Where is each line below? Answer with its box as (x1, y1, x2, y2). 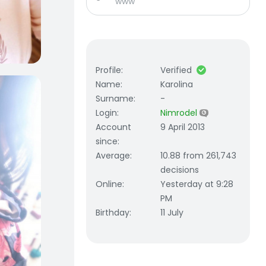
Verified (160, 64, 192, 76)
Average (96, 150, 130, 161)
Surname (96, 93, 134, 104)
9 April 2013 (160, 121, 205, 133)
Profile (96, 64, 121, 76)
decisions (160, 164, 199, 176)
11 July (160, 207, 184, 218)
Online (96, 178, 122, 190)
